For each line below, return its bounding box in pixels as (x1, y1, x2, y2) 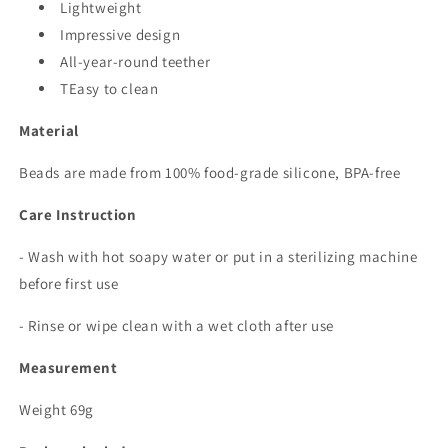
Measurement (19, 358, 118, 377)
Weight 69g (19, 400, 94, 419)
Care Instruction (19, 205, 137, 224)
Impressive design (60, 25, 181, 44)
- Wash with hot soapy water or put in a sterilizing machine (19, 247, 418, 266)
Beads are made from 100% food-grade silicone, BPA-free (19, 163, 401, 182)
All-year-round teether (60, 52, 211, 71)
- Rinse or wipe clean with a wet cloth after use (19, 316, 334, 335)
